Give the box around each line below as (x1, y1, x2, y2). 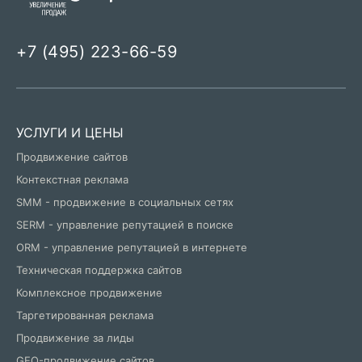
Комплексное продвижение (16, 286, 162, 300)
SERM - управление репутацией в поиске (16, 218, 234, 232)
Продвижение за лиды (16, 331, 134, 345)
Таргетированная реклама (16, 309, 154, 322)
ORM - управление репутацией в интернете (16, 241, 247, 255)
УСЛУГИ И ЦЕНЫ (16, 124, 124, 141)
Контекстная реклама (16, 173, 128, 187)
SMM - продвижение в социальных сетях (16, 196, 234, 209)
